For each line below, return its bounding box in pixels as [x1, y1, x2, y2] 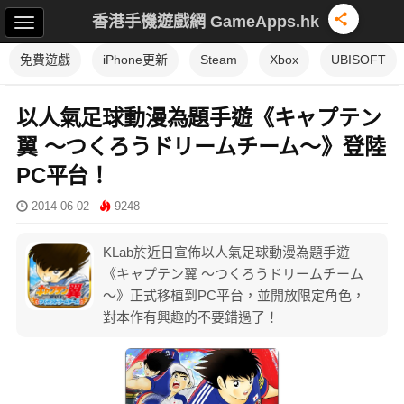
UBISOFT [331, 52, 386, 67]
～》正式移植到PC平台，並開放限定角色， [103, 288, 365, 303]
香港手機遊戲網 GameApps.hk [92, 12, 319, 31]
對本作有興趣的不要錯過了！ [103, 309, 279, 325]
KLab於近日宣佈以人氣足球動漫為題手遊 [103, 244, 350, 260]
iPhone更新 [103, 52, 168, 67]
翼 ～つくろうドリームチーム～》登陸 [16, 134, 386, 159]
